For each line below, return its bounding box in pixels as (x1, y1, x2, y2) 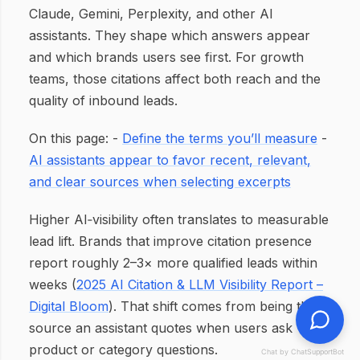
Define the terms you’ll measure (122, 130, 317, 146)
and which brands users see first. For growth (29, 49, 304, 65)
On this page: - (29, 130, 122, 146)
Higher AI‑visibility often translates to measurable (29, 211, 329, 227)
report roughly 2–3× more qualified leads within (29, 255, 317, 271)
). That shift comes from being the (108, 298, 316, 314)
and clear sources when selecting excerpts (29, 174, 291, 190)
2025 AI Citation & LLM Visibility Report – (76, 276, 323, 292)
